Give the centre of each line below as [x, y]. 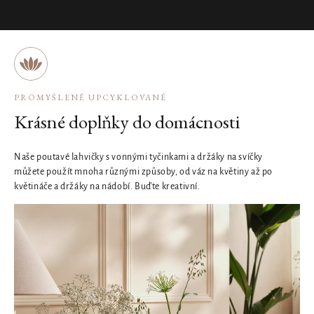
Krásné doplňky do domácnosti [127, 122]
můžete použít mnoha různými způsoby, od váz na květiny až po [144, 172]
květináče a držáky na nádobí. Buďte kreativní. [107, 186]
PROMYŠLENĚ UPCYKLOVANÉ [90, 98]
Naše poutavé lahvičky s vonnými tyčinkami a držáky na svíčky [139, 157]
